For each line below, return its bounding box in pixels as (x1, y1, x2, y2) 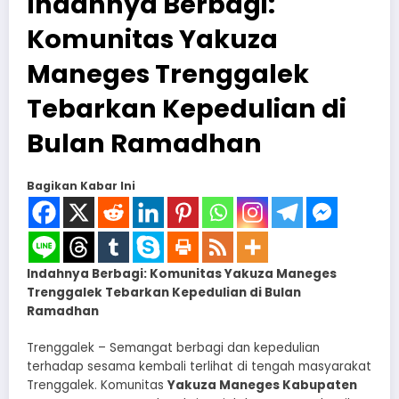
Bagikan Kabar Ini (27, 178, 135, 194)
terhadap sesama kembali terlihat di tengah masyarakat (27, 357, 371, 375)
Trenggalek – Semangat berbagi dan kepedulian (27, 338, 320, 356)
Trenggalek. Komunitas (27, 376, 167, 394)
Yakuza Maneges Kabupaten (167, 376, 357, 394)
